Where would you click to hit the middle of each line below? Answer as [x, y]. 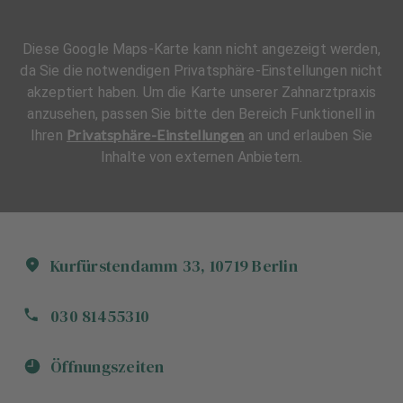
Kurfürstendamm [115, 266]
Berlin [275, 266]
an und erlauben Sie [310, 135]
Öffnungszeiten [107, 367]
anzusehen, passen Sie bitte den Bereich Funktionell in [201, 114]
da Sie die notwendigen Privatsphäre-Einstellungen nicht [201, 71]
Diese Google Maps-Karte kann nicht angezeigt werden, [201, 49]
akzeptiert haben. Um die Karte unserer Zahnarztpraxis [201, 92]
